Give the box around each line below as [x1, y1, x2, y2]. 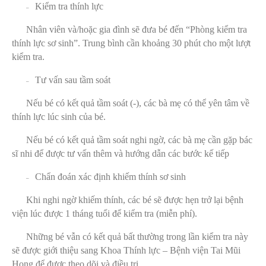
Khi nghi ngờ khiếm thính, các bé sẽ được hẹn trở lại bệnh [26, 194, 243, 205]
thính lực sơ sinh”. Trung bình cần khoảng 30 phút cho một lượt [12, 37, 251, 48]
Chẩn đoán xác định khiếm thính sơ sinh [35, 171, 186, 182]
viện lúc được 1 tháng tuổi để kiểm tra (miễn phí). [12, 208, 197, 218]
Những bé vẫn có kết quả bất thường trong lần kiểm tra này [26, 231, 248, 242]
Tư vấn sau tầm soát [35, 74, 110, 85]
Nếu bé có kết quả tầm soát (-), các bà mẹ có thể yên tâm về [26, 97, 249, 108]
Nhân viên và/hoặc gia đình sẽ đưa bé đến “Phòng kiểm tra [26, 24, 247, 34]
